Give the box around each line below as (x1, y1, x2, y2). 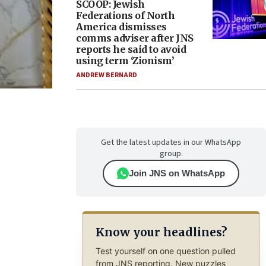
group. (159, 148, 183, 160)
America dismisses (76, 21, 167, 33)
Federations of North (76, 9, 175, 21)
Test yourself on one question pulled (95, 245, 236, 256)
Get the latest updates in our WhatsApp (101, 137, 241, 148)
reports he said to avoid (76, 43, 186, 55)
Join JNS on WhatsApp (129, 168, 225, 178)
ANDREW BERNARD (76, 70, 137, 80)
